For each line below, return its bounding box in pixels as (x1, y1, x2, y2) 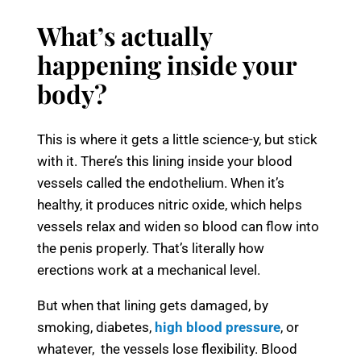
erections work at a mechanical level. (37, 262, 260, 279)
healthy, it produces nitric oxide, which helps (37, 197, 302, 214)
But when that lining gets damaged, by (37, 297, 268, 314)
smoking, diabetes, (37, 319, 155, 336)
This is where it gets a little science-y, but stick (37, 131, 317, 148)
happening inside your (37, 48, 297, 82)
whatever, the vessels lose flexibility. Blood (37, 341, 297, 358)
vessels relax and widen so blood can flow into (37, 218, 319, 235)
